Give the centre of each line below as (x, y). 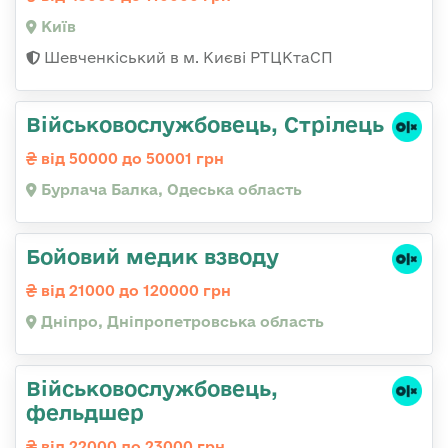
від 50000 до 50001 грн (130, 159)
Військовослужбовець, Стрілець (205, 124)
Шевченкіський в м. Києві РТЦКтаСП (186, 58)
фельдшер (85, 412)
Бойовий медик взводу (152, 256)
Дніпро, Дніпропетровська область (180, 322)
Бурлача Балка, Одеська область (169, 190)
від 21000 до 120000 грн (134, 291)
